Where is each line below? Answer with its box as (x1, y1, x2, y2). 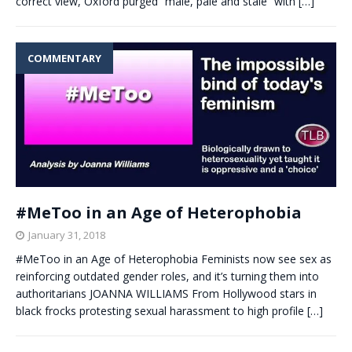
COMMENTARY (27, 50, 101, 65)
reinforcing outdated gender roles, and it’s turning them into (16, 268, 319, 284)
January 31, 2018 (28, 227, 105, 242)
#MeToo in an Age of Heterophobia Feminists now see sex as (16, 251, 332, 266)
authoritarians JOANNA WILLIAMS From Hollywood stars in (16, 285, 317, 301)
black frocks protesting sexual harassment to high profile (16, 302, 307, 318)
